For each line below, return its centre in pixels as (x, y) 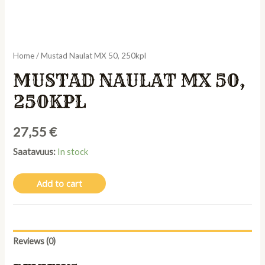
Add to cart (60, 184)
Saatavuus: (35, 151)
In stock (73, 151)
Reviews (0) (35, 241)
